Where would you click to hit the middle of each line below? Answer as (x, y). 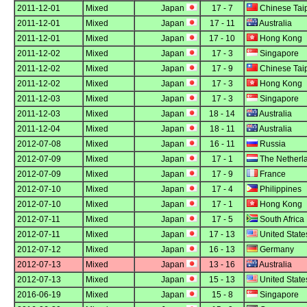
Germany (276, 250)
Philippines (280, 189)
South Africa (281, 220)
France (272, 174)
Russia (272, 144)
